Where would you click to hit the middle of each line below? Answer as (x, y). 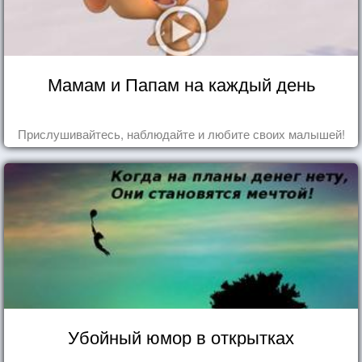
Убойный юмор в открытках (181, 336)
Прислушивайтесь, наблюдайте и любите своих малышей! (181, 133)
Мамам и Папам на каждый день (181, 83)
